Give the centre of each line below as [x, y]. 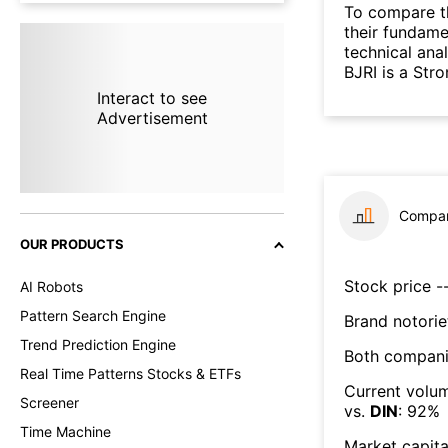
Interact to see [151, 98]
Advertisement [152, 118]
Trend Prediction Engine [98, 344]
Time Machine [65, 431]
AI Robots [51, 286]
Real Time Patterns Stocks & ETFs [130, 373]
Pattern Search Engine [93, 315]
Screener [49, 402]
